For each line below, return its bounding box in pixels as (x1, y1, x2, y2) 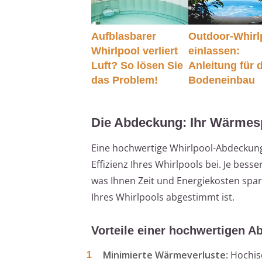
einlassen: (188, 44, 240, 57)
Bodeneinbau (188, 74, 256, 86)
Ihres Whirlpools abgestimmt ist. (91, 190, 235, 204)
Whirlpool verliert (91, 44, 178, 57)
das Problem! (91, 74, 158, 86)
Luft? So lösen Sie (91, 59, 183, 71)
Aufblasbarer (91, 30, 156, 42)
